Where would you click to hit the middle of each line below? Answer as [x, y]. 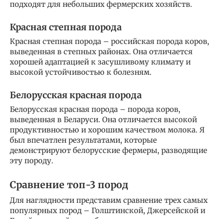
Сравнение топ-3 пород [69, 185]
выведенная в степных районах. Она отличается [101, 51]
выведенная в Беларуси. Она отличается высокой [103, 119]
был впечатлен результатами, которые [83, 140]
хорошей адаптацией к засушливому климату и [100, 62]
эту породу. [32, 160]
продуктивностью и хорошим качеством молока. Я [107, 130]
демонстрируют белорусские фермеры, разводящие [109, 150]
